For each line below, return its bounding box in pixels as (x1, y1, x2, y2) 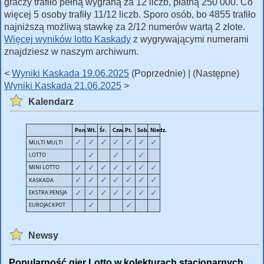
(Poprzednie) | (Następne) (129, 68, 239, 79)
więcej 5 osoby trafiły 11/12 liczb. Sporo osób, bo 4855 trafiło (4, 9, 256, 20)
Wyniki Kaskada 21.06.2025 (4, 81, 121, 91)
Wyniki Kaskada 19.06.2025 (12, 68, 129, 79)
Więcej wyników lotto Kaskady (4, 34, 131, 45)
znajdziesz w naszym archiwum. (4, 47, 138, 57)
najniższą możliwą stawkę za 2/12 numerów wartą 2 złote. (4, 22, 245, 32)
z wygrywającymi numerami (131, 34, 249, 45)
